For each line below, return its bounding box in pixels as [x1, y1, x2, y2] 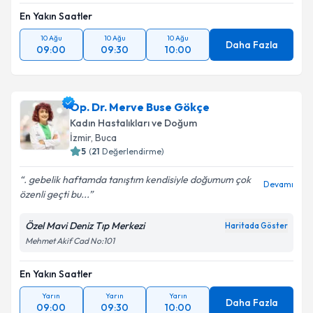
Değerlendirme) [102, 146, 164, 156]
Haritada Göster [225, 221, 288, 231]
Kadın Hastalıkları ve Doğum [70, 117, 197, 129]
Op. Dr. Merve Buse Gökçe [70, 100, 210, 114]
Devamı [263, 179, 293, 189]
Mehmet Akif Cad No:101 [25, 235, 115, 246]
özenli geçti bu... [20, 188, 89, 201]
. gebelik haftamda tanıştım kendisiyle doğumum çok [24, 173, 251, 186]
